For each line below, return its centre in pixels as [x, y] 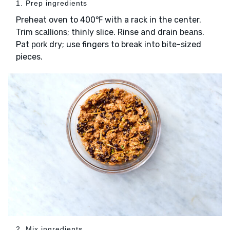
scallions [51, 32]
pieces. [29, 57]
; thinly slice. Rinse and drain [123, 32]
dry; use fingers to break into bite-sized [124, 45]
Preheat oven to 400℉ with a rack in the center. [109, 20]
